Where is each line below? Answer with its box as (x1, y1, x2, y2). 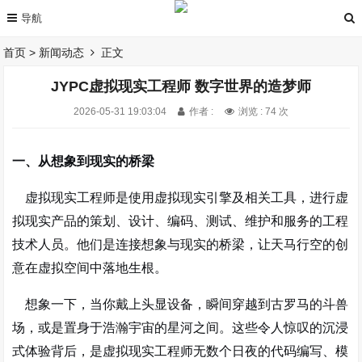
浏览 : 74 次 (238, 106, 288, 117)
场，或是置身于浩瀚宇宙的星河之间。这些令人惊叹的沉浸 (12, 321, 349, 335)
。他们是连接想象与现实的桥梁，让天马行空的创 (64, 238, 349, 251)
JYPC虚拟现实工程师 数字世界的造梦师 (50, 78, 311, 95)
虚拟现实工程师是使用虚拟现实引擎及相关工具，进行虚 (12, 191, 349, 204)
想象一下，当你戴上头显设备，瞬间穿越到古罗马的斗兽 (12, 297, 349, 311)
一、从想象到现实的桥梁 (12, 154, 155, 168)
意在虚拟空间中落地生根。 (12, 261, 168, 275)
